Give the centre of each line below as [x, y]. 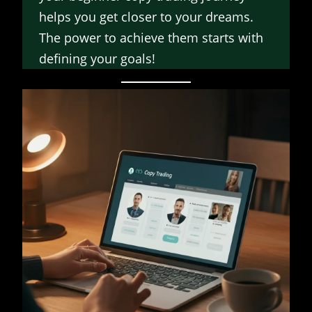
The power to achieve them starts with [151, 37]
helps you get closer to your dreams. [146, 16]
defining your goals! [97, 58]
